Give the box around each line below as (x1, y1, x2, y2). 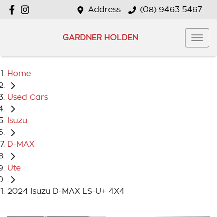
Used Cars (7, 93, 48, 101)
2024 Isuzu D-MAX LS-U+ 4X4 (7, 187, 124, 196)
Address (88, 6, 121, 14)
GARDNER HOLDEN (62, 33, 138, 42)
